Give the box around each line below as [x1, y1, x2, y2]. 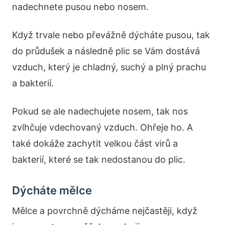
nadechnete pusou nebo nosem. [12, 2, 149, 12]
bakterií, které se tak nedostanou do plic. [12, 154, 185, 165]
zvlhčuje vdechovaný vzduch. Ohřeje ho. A [12, 122, 193, 133]
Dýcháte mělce [12, 184, 92, 197]
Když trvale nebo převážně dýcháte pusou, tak [12, 30, 210, 40]
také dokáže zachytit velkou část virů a [12, 138, 178, 149]
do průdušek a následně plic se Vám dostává [12, 46, 200, 56]
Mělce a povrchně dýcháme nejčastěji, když [12, 205, 197, 216]
